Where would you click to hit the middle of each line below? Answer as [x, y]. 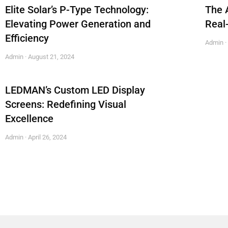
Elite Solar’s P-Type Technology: [77, 10]
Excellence [29, 119]
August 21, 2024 [50, 57]
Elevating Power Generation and [78, 24]
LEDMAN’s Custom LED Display [75, 90]
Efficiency [27, 38]
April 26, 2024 [47, 137]
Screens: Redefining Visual [66, 105]
